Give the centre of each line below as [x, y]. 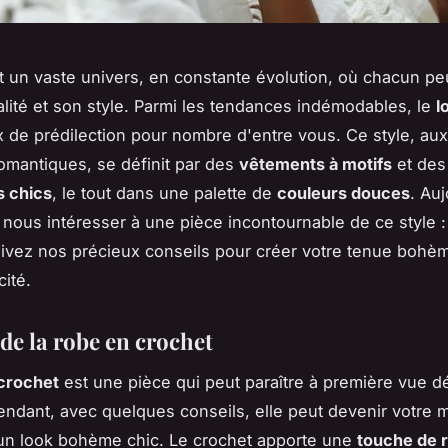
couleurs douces [343, 193]
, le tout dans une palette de [164, 193]
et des [419, 164]
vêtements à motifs [315, 164]
